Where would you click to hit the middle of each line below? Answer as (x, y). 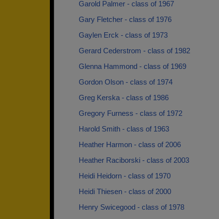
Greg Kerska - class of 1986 (124, 98)
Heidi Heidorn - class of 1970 (125, 176)
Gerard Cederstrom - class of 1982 (134, 51)
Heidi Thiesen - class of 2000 (125, 191)
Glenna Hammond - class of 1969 (132, 66)
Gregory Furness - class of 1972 (131, 113)
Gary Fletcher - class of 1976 (125, 19)
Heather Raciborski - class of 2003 (134, 160)
